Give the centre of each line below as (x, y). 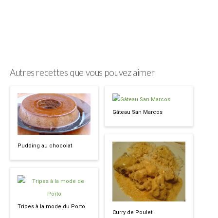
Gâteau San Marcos (137, 112)
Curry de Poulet (132, 212)
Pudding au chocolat (45, 145)
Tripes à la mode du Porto (51, 206)
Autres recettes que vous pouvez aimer (82, 72)
